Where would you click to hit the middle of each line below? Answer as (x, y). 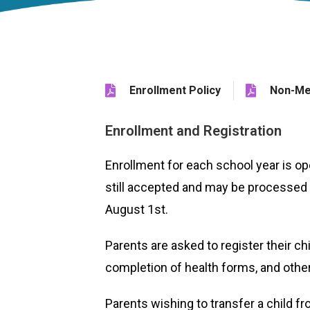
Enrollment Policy (175, 90)
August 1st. (139, 209)
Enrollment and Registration (193, 131)
